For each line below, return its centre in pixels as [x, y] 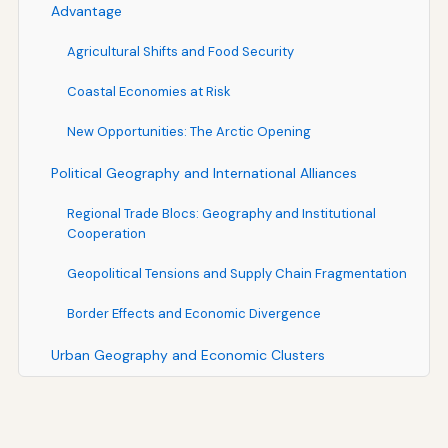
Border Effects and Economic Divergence [193, 313]
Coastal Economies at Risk [148, 91]
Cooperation [106, 233]
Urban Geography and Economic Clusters [187, 354]
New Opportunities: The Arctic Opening [188, 131]
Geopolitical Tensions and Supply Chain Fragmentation [236, 273]
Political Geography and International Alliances [203, 172]
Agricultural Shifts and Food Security [180, 51]
